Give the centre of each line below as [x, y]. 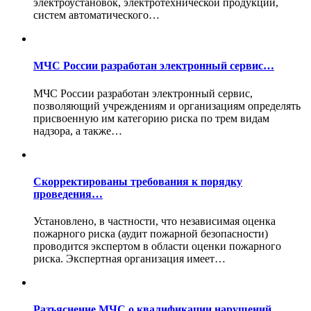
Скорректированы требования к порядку [138, 181]
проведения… [68, 194]
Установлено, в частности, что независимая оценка [154, 221]
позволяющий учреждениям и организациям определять [167, 106]
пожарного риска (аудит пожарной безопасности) [151, 234]
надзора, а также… [78, 131]
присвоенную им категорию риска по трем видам [151, 118]
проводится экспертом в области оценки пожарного [157, 246]
